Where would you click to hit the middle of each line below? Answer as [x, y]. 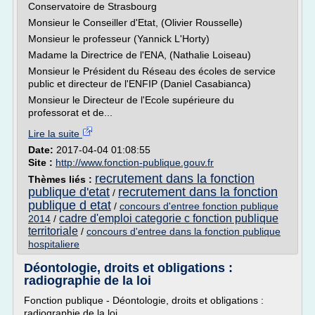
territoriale [53, 231]
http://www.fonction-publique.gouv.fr [135, 162]
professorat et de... [70, 112]
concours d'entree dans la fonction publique [184, 231]
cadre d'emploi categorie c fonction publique [169, 218]
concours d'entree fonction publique [199, 206]
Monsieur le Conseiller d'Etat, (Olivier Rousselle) [135, 22]
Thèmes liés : [62, 179]
